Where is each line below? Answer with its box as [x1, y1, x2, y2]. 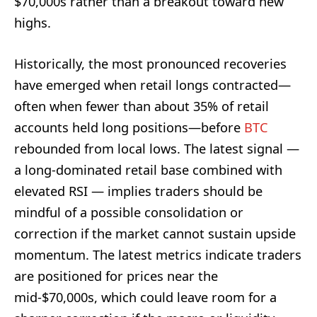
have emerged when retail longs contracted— [14, 76, 291, 94]
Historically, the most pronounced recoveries [14, 55, 287, 73]
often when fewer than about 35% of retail [14, 98, 269, 115]
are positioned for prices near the [14, 267, 218, 285]
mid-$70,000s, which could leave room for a [14, 289, 277, 306]
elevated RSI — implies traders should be [14, 183, 263, 200]
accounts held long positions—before [14, 119, 244, 137]
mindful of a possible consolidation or [14, 204, 243, 221]
